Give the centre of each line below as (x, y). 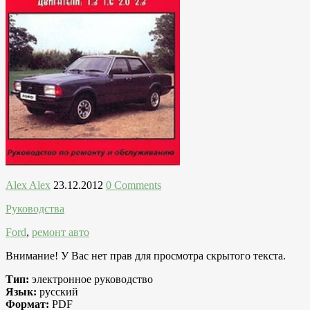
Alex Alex (28, 185)
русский (57, 291)
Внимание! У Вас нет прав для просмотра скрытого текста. (146, 255)
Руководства (35, 208)
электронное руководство (91, 279)
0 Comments (134, 185)
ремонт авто (61, 232)
